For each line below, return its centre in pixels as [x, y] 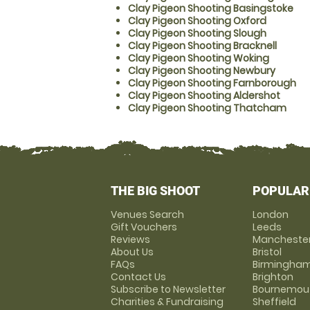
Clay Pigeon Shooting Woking [199, 58]
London [270, 215]
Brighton [273, 277]
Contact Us [138, 277]
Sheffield [274, 302]
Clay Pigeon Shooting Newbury [202, 71]
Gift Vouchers [144, 227]
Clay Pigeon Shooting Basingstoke [211, 8]
